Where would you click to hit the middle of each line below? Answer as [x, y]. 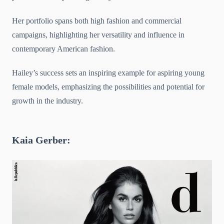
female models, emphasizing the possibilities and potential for [108, 87]
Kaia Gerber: [41, 140]
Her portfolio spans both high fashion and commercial [97, 21]
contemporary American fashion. [63, 49]
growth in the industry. [47, 101]
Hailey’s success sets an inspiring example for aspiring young [108, 73]
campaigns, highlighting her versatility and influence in [98, 35]
